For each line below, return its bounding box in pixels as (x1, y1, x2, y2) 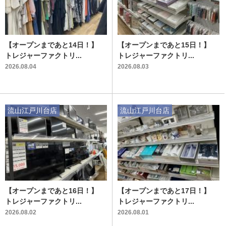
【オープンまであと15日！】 (117, 40, 210, 49)
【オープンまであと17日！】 (117, 186, 210, 195)
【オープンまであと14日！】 (5, 40, 98, 49)
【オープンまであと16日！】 (5, 186, 98, 195)
